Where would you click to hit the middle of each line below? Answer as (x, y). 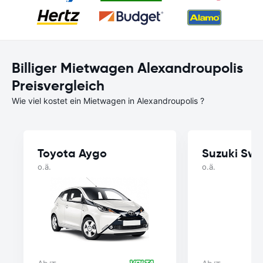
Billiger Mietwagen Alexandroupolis (127, 68)
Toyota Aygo (72, 153)
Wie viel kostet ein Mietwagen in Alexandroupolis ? (108, 101)
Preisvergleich (58, 86)
